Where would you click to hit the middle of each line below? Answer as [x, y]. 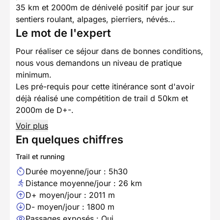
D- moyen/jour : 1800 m [70, 207]
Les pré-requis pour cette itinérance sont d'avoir [105, 87]
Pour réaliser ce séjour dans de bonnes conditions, [110, 51]
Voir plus [32, 126]
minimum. [34, 75]
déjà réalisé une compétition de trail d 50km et [102, 98]
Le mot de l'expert [63, 33]
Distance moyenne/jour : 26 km [84, 183]
